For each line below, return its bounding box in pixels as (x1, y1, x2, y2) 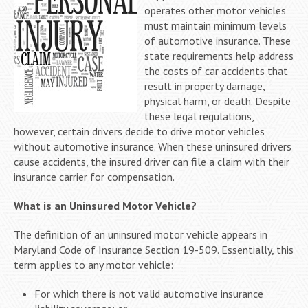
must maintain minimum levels (144, 18, 287, 32)
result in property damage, (144, 78, 265, 93)
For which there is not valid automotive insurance (34, 286, 263, 300)
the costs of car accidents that (144, 63, 288, 78)
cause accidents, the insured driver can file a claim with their (14, 154, 289, 168)
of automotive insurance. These (144, 33, 291, 47)
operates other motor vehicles (144, 3, 286, 17)
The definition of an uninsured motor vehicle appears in (14, 227, 267, 241)
